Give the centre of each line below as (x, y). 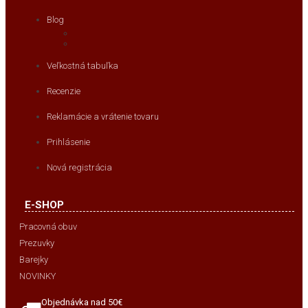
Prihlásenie (68, 142)
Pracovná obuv (48, 227)
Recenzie (64, 91)
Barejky (34, 260)
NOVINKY (37, 276)
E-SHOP (44, 205)
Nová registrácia (79, 168)
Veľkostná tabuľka (82, 66)
